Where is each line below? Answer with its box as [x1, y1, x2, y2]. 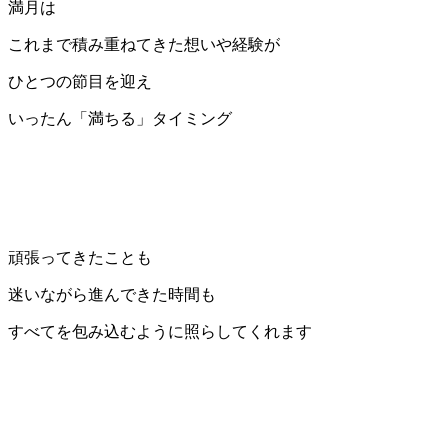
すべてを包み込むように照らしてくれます [8, 323, 312, 341]
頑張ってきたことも [8, 249, 152, 267]
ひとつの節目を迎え [8, 73, 152, 91]
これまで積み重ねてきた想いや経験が [8, 36, 280, 54]
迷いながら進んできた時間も [8, 286, 216, 304]
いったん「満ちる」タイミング [8, 110, 232, 128]
